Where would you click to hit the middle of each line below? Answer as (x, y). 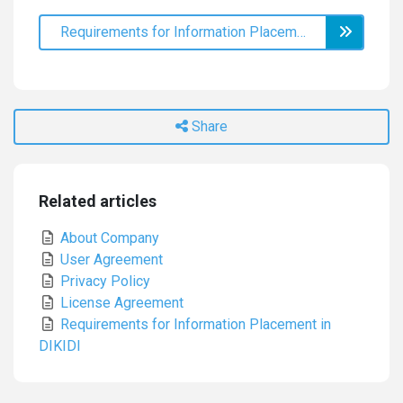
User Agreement (110, 260)
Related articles (98, 201)
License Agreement (120, 303)
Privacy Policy (103, 281)
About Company (108, 238)
